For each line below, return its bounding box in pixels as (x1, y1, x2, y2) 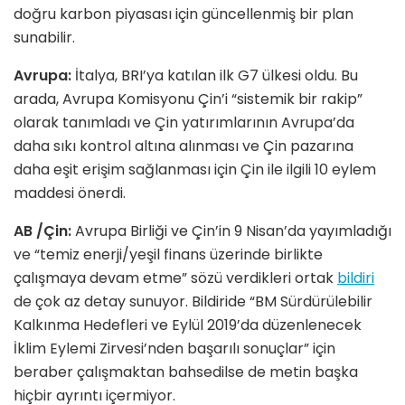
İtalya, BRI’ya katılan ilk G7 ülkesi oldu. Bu (71, 64, 358, 86)
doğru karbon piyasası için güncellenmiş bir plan (14, 3, 353, 24)
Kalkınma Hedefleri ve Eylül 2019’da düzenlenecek (14, 314, 362, 335)
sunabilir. (14, 26, 75, 48)
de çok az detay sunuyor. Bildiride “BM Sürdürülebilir (14, 290, 372, 312)
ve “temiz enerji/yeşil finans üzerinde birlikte (14, 243, 323, 265)
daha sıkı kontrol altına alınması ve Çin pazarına (14, 135, 353, 156)
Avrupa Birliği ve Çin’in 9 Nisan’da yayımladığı (71, 220, 391, 241)
